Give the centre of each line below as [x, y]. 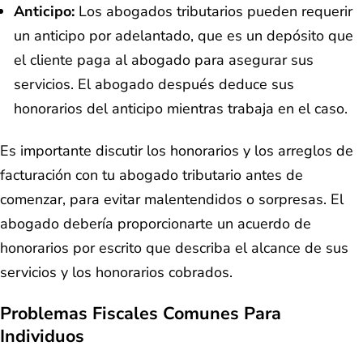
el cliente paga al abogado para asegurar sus [164, 60]
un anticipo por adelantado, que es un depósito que [184, 35]
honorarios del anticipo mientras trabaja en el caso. [181, 108]
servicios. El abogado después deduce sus [154, 84]
